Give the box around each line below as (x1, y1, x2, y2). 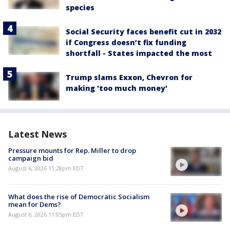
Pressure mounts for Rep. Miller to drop (8, 146, 136, 156)
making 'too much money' (66, 83, 167, 93)
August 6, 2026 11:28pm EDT (8, 164, 84, 172)
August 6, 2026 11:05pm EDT (8, 210, 84, 218)
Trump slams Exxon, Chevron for (66, 72, 193, 83)
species (66, 3, 94, 13)
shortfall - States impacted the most (66, 48, 212, 59)
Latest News (8, 128, 67, 141)
